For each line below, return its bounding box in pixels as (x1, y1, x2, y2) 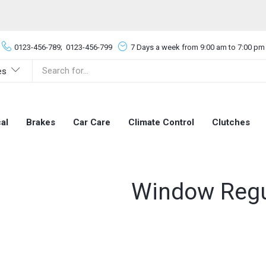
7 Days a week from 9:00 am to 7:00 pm (130, 43, 265, 52)
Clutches (212, 117, 250, 128)
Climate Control (128, 117, 194, 128)
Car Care (73, 117, 110, 128)
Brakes (26, 117, 55, 128)
